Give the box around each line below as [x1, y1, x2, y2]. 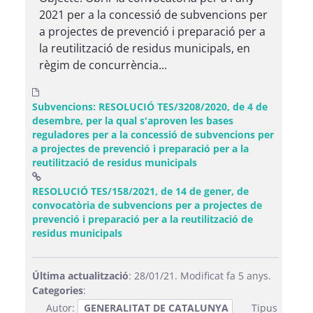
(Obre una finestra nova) [122, 226, 240, 239]
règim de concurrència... [39, 57, 167, 73]
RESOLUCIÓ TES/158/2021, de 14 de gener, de [32, 184, 249, 198]
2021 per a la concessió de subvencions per [39, 7, 268, 22]
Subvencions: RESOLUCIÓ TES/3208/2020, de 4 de [32, 100, 268, 113]
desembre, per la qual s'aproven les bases [32, 114, 233, 127]
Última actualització [32, 269, 129, 282]
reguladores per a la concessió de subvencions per [32, 128, 274, 141]
